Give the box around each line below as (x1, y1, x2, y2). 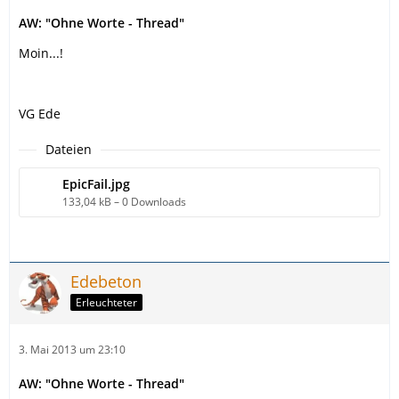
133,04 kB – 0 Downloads (62, 194, 186, 210)
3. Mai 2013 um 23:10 (19, 342, 126, 358)
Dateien (45, 141, 92, 159)
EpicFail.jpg (62, 175, 130, 193)
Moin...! (19, 45, 63, 62)
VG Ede (19, 105, 61, 123)
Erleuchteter (76, 295, 137, 311)
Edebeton (70, 271, 142, 293)
